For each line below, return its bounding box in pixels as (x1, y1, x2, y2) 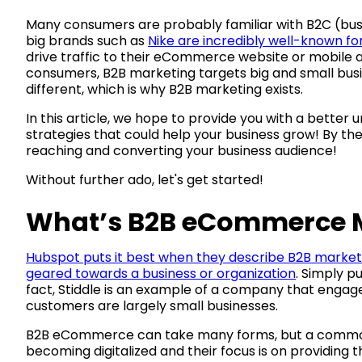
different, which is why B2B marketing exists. (26, 79, 303, 99)
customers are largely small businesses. (26, 296, 278, 315)
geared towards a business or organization (26, 263, 296, 283)
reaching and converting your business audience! (26, 141, 337, 160)
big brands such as (26, 31, 148, 50)
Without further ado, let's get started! (26, 170, 263, 189)
